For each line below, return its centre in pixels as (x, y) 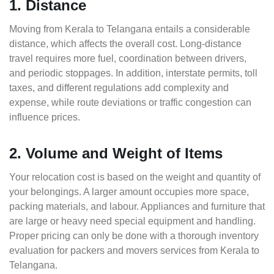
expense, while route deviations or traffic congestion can (130, 103)
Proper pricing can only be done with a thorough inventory (134, 236)
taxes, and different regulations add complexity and (119, 88)
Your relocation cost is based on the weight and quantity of (135, 177)
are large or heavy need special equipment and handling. (132, 221)
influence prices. (45, 117)
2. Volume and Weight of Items (116, 154)
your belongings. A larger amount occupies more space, (129, 192)
